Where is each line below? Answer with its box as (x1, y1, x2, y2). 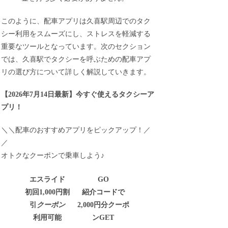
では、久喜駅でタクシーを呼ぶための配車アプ (1, 55, 151, 63)
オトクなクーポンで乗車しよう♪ (1, 151, 105, 159)
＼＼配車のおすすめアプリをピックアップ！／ (1, 126, 151, 134)
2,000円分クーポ (77, 201, 129, 209)
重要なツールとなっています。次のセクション (1, 42, 151, 50)
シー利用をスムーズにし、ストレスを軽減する (1, 30, 151, 38)
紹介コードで (81, 188, 125, 196)
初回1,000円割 (25, 188, 70, 196)
